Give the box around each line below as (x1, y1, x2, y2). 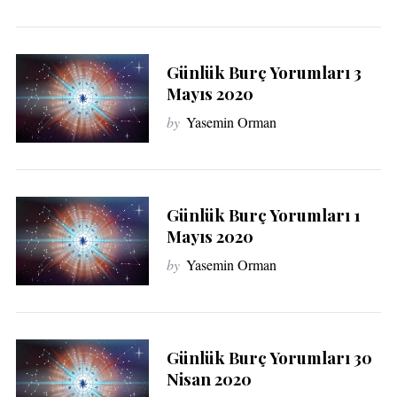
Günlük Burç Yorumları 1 (166, 203, 361, 226)
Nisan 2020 (166, 367, 252, 390)
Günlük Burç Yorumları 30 (166, 346, 372, 369)
